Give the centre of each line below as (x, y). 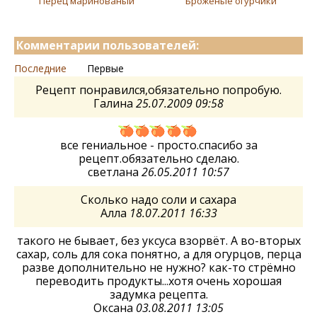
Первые (105, 68)
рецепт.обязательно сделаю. (158, 158)
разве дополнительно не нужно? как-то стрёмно (158, 267)
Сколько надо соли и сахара (158, 199)
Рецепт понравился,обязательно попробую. (158, 90)
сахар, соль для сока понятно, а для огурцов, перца (158, 254)
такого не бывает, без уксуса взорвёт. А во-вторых (158, 240)
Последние (40, 68)
